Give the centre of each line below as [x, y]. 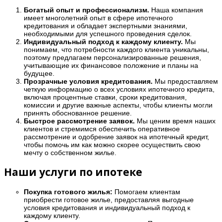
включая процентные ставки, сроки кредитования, [105, 97]
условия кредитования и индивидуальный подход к [107, 207]
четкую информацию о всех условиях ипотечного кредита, [119, 89]
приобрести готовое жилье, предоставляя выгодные [109, 199]
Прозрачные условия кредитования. [88, 81]
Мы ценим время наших [175, 121]
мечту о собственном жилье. [70, 152]
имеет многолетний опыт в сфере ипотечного [98, 18]
